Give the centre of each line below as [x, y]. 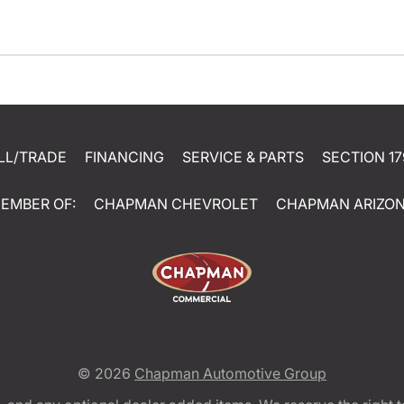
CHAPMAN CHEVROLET [176, 204]
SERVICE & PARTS [243, 157]
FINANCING [124, 157]
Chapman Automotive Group [230, 374]
